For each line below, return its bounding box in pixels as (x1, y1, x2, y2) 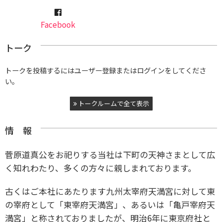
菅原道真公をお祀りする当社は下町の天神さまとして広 (5, 148, 215, 161)
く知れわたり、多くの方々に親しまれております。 (5, 162, 196, 174)
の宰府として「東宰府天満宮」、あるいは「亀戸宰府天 (5, 198, 215, 211)
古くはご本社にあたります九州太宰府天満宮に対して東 (5, 185, 215, 198)
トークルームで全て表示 (76, 99, 149, 109)
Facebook (41, 19, 75, 31)
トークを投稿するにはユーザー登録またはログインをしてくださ (5, 65, 206, 76)
